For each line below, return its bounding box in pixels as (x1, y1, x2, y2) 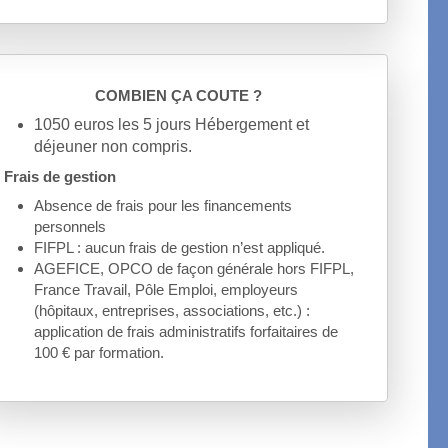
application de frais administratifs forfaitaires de (34, 323, 339, 340)
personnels (34, 218, 107, 235)
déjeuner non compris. (34, 138, 193, 155)
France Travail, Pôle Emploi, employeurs (34, 281, 299, 298)
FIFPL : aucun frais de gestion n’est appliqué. (34, 239, 326, 256)
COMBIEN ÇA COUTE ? (95, 87, 267, 104)
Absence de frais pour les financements (34, 197, 293, 214)
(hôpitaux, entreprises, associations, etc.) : (34, 302, 311, 319)
